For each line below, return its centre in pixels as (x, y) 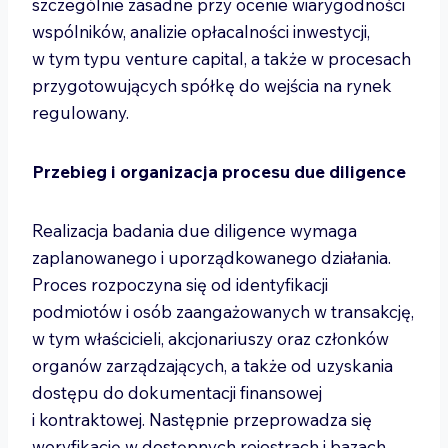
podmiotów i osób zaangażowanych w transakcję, (223, 311)
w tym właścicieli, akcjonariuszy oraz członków (210, 338)
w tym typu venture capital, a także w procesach (221, 58)
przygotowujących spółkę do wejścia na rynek (212, 85)
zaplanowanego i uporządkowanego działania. (211, 257)
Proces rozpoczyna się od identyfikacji (180, 284)
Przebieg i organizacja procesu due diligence (219, 171)
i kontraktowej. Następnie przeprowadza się (202, 419)
